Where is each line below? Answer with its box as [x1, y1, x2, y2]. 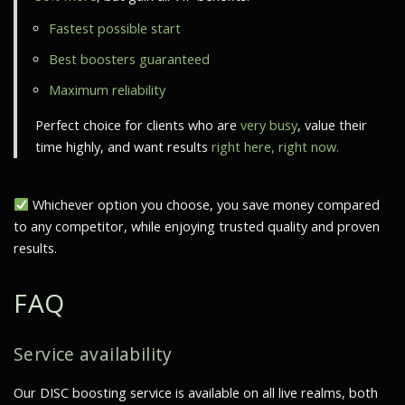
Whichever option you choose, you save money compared [28, 195, 380, 213]
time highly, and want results [35, 137, 212, 155]
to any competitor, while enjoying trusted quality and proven [14, 217, 380, 235]
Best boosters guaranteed [49, 50, 210, 68]
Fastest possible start [49, 19, 181, 37]
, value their [297, 116, 367, 134]
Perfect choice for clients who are [35, 116, 240, 134]
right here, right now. [212, 137, 339, 155]
